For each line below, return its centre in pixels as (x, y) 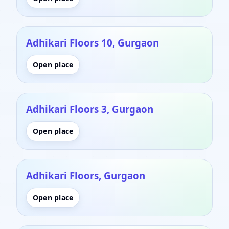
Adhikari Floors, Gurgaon (86, 175)
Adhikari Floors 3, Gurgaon (90, 109)
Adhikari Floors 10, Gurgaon (93, 42)
